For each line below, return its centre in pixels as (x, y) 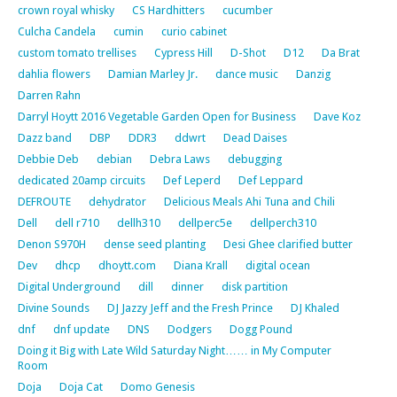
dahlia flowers (54, 74)
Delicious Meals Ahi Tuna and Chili (249, 201)
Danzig (313, 74)
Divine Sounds (54, 307)
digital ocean (278, 265)
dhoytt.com (127, 265)
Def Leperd (192, 180)
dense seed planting (155, 244)
